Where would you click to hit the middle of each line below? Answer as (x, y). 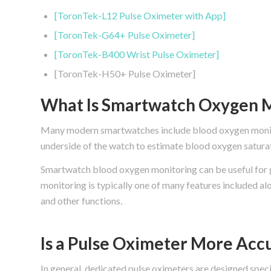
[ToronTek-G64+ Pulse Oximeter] (125, 35)
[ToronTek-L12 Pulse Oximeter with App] (140, 16)
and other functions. (81, 201)
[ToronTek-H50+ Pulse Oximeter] (125, 74)
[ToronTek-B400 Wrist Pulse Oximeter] (137, 54)
